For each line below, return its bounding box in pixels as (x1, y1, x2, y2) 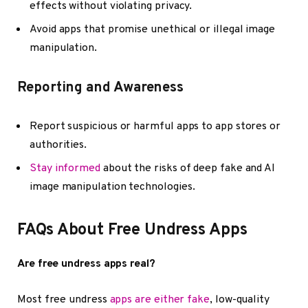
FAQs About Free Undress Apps (17, 220, 247, 241)
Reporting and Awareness (17, 78, 184, 97)
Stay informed (30, 162, 100, 176)
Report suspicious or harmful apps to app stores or (30, 120, 281, 134)
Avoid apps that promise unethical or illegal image (30, 22, 276, 36)
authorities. (30, 138, 87, 153)
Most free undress (17, 292, 110, 307)
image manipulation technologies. (30, 180, 195, 195)
